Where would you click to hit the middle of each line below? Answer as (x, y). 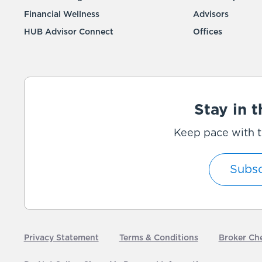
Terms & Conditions (158, 238)
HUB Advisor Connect (68, 32)
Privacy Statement (61, 238)
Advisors (211, 15)
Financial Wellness (61, 15)
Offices (208, 32)
